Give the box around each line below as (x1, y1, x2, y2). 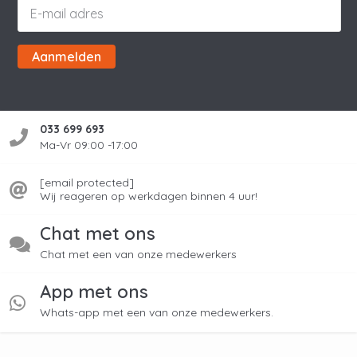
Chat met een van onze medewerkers (40, 246, 237, 261)
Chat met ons (40, 222, 155, 245)
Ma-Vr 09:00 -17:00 (40, 137, 138, 152)
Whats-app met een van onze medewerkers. (40, 304, 273, 320)
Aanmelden (32, 48, 101, 65)
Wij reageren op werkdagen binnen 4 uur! (40, 188, 257, 203)
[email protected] (40, 175, 134, 190)
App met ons (40, 280, 148, 304)
